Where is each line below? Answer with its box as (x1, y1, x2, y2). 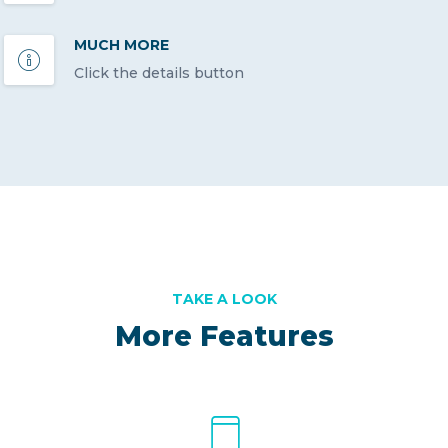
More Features (114, 318, 334, 353)
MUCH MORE (74, 35, 169, 54)
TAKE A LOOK (171, 289, 277, 308)
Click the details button (74, 63, 244, 82)
